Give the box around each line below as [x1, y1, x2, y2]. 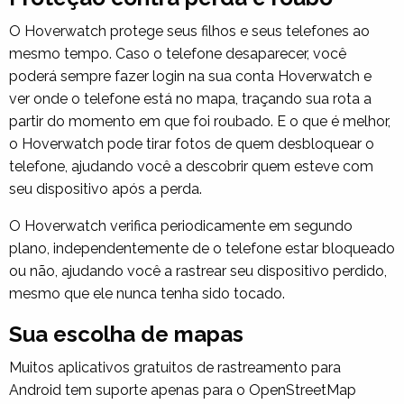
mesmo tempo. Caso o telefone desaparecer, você [9, 44, 346, 62]
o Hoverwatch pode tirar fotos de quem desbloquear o [9, 134, 374, 152]
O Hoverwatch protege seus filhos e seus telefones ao [9, 22, 370, 40]
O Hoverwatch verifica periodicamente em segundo [9, 216, 353, 234]
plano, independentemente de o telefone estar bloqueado [9, 239, 395, 257]
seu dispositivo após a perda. [9, 179, 202, 197]
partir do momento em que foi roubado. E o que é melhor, [9, 112, 390, 130]
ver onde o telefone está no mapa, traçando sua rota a [9, 89, 372, 107]
